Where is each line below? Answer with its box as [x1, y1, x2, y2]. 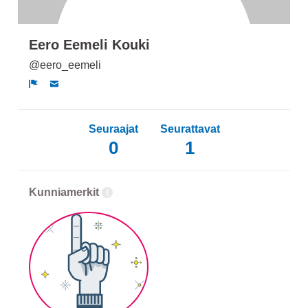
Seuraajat [88, 123, 138, 135]
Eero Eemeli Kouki [29, 37, 150, 53]
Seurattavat [159, 123, 220, 135]
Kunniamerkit [29, 186, 99, 199]
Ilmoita [33, 89, 79, 105]
